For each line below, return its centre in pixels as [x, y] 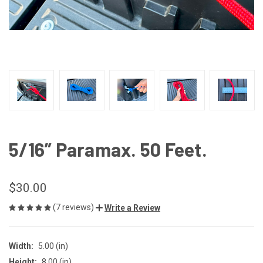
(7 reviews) [74, 207]
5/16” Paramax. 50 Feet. [108, 149]
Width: [21, 246]
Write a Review [132, 208]
